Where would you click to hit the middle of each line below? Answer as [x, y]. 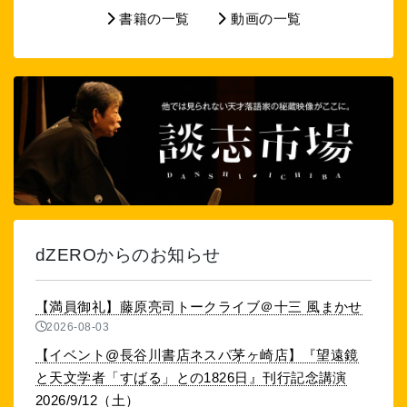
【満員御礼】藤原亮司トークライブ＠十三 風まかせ [199, 307]
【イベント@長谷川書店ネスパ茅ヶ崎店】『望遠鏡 [197, 355]
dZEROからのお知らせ [128, 255]
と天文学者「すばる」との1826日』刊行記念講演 [191, 378]
